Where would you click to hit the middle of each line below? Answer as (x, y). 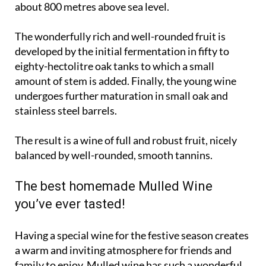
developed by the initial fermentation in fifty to (122, 52)
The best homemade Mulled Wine (114, 187)
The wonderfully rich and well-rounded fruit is (120, 37)
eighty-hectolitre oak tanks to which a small (115, 67)
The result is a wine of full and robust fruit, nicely (126, 141)
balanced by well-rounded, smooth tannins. (114, 156)
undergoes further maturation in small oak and (121, 96)
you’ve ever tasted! (70, 205)
